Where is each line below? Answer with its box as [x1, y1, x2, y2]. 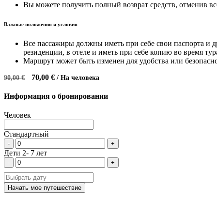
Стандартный [4, 130, 49, 139]
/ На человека [57, 74, 99, 81]
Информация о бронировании [4, 92, 108, 100]
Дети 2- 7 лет [4, 149, 47, 157]
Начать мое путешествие [8, 184, 81, 192]
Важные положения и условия [4, 21, 77, 27]
